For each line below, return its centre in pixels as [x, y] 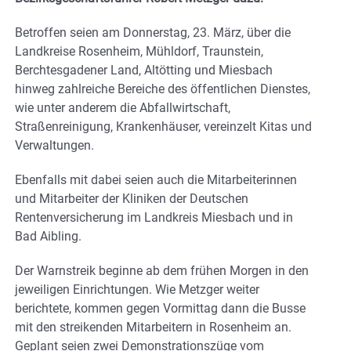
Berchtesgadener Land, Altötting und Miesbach [144, 70]
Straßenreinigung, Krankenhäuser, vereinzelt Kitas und [163, 126]
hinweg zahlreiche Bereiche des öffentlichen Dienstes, [163, 89]
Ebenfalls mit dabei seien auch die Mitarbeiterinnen [156, 179]
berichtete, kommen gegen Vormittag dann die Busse [160, 308]
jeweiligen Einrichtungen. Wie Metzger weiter [137, 289]
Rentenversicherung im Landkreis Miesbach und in [154, 217]
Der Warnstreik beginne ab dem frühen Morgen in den [162, 270]
